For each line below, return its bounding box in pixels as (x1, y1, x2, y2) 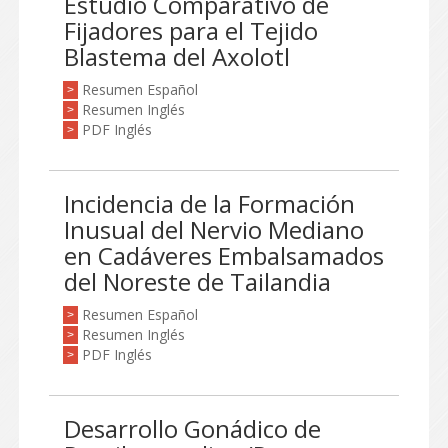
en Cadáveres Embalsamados (64, 239, 384, 272)
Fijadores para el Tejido (64, 14, 318, 47)
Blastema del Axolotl (64, 40, 290, 73)
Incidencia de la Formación (64, 187, 355, 220)
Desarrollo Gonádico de (64, 412, 321, 445)
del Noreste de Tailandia (64, 265, 331, 298)
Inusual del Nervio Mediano (64, 213, 364, 246)
